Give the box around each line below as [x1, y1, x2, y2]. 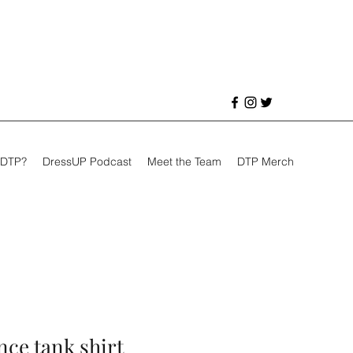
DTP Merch [237, 154, 294, 169]
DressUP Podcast [43, 154, 132, 169]
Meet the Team [147, 154, 221, 169]
